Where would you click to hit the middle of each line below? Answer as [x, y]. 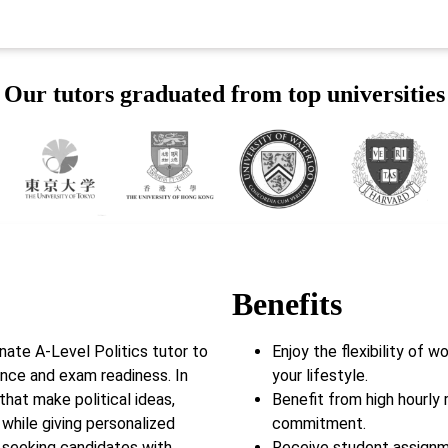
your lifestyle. [320, 375]
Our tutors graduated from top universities [224, 94]
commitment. [319, 423]
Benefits [287, 303]
